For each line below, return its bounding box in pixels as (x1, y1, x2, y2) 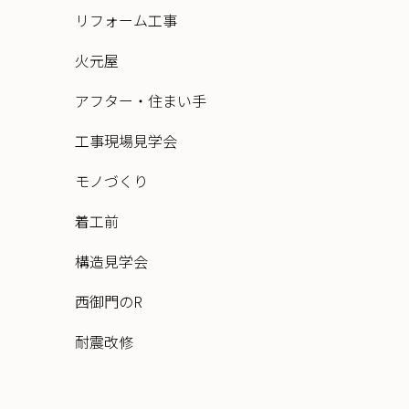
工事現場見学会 (74, 130, 177, 152)
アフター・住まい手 (74, 89, 206, 112)
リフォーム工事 (74, 9, 177, 32)
